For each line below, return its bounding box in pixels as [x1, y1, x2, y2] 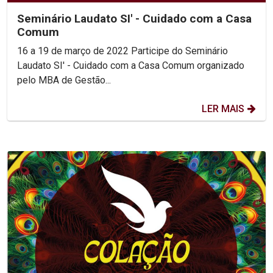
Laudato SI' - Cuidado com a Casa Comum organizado [17, 60, 244, 72]
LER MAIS [202, 103, 244, 115]
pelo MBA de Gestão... [17, 74, 111, 87]
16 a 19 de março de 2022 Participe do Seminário [17, 45, 131, 57]
